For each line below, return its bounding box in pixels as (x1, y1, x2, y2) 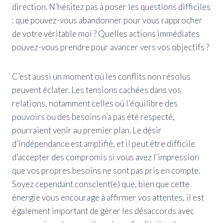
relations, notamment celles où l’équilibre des (12, 98, 178, 109)
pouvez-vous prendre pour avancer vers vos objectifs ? (12, 41, 209, 52)
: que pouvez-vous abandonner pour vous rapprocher (12, 14, 203, 25)
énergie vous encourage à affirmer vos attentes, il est (12, 192, 204, 203)
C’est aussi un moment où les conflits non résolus (12, 71, 191, 82)
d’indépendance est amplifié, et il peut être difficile (12, 138, 195, 149)
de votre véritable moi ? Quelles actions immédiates (12, 28, 200, 39)
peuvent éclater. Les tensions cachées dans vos (12, 84, 181, 95)
